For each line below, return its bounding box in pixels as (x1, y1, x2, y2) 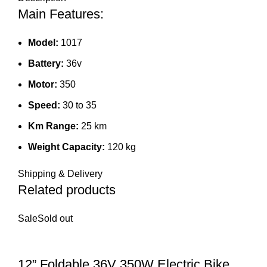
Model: (28, 37, 58, 48)
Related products (18, 182, 116, 197)
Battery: (28, 58, 64, 69)
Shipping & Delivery (18, 168, 103, 179)
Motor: (28, 79, 57, 89)
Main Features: (18, 6, 104, 21)
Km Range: (28, 120, 79, 131)
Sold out (38, 213, 73, 223)
